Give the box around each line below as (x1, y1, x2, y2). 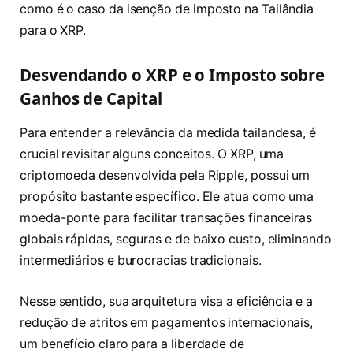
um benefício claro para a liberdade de (20, 336, 244, 351)
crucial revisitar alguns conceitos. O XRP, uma (20, 147, 284, 162)
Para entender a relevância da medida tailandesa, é (20, 125, 317, 141)
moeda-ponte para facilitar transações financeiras (20, 210, 313, 226)
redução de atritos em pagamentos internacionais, (20, 314, 314, 330)
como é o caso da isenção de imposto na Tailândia (20, 2, 314, 17)
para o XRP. (20, 23, 87, 39)
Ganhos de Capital (20, 87, 162, 110)
